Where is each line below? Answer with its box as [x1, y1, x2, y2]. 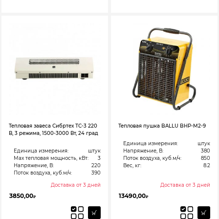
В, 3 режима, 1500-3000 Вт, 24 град [9, 130, 98, 137]
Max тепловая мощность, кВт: [14, 155, 89, 162]
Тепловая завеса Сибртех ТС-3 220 [9, 123, 97, 130]
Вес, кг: [123, 162, 142, 169]
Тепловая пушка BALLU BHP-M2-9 [118, 123, 206, 130]
